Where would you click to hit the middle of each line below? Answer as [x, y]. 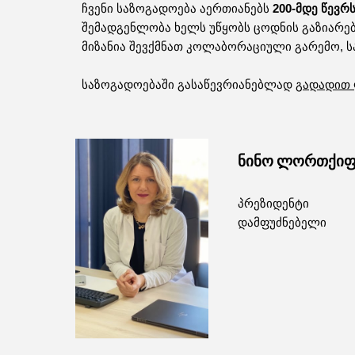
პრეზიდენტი [274, 204]
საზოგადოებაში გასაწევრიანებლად [188, 85]
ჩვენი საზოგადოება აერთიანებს [177, 9]
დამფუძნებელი [282, 223]
